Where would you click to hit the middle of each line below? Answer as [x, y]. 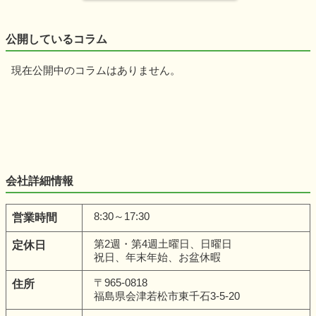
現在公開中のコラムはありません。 [96, 71]
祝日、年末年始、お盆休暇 [157, 257]
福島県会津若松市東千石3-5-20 [167, 296]
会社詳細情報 [39, 181]
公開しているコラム [56, 39]
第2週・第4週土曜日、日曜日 [163, 244]
